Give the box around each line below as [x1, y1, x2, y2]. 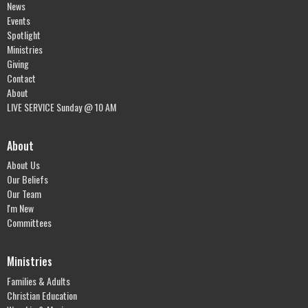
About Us [7, 157, 40, 173]
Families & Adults [7, 273, 70, 288]
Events [7, 12, 30, 27]
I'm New [7, 201, 34, 216]
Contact [7, 70, 36, 85]
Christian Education [7, 287, 77, 302]
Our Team [7, 186, 41, 201]
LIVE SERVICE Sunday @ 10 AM [7, 99, 116, 114]
